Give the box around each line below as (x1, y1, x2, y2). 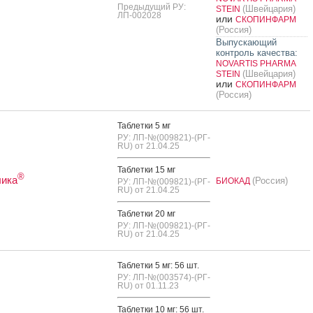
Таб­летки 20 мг (117, 208, 175, 219)
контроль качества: (215, 47, 298, 58)
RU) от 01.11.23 (117, 280, 179, 291)
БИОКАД (215, 175, 252, 186)
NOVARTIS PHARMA (215, 58, 296, 68)
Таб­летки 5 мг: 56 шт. (117, 260, 199, 270)
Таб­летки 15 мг (117, 164, 175, 175)
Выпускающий (215, 36, 277, 48)
